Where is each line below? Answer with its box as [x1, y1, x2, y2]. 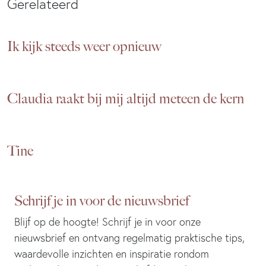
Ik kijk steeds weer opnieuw [7, 38, 161, 55]
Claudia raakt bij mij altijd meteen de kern [7, 90, 244, 107]
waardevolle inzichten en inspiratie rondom [14, 247, 209, 261]
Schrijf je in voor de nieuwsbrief [14, 192, 189, 210]
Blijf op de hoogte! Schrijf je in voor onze [14, 215, 201, 229]
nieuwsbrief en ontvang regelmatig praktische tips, [14, 231, 245, 245]
